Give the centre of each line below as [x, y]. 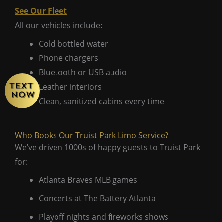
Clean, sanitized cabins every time [101, 101]
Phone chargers [68, 58]
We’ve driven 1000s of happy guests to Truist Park [108, 147]
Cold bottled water [73, 43]
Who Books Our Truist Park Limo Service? [92, 135]
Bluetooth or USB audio [83, 72]
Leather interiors [70, 86]
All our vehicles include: [58, 25]
